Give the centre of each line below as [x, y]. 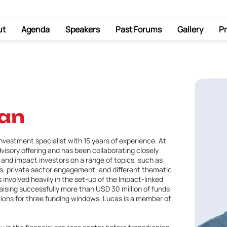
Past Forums [138, 29]
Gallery [190, 29]
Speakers [82, 29]
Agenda [35, 29]
